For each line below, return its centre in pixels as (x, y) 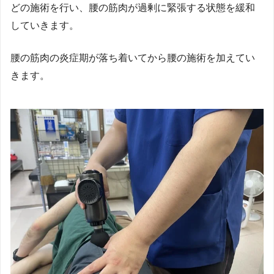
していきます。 (45, 25)
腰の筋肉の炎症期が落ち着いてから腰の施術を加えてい (133, 57)
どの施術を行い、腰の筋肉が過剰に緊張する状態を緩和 (133, 7)
